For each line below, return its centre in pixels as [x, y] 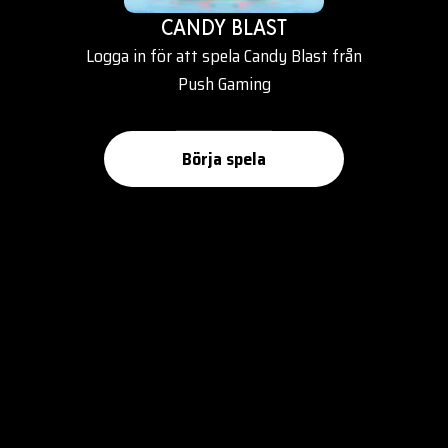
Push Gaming [224, 84]
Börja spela [224, 159]
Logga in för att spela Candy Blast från [224, 56]
